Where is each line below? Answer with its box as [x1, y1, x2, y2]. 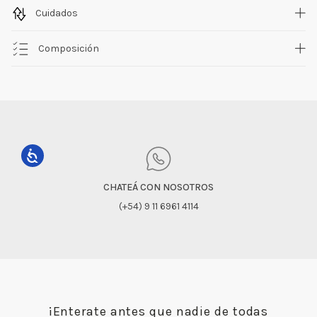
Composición [38, 42, 99, 54]
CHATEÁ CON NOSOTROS [103, 180, 214, 193]
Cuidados [35, 6, 78, 19]
